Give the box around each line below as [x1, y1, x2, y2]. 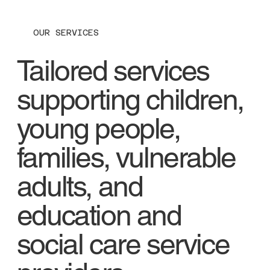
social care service [16, 227, 230, 262]
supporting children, [16, 83, 243, 117]
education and [16, 198, 181, 233]
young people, [16, 111, 180, 146]
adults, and [16, 169, 143, 204]
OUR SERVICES [33, 28, 99, 38]
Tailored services [16, 54, 209, 88]
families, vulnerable [16, 140, 236, 175]
